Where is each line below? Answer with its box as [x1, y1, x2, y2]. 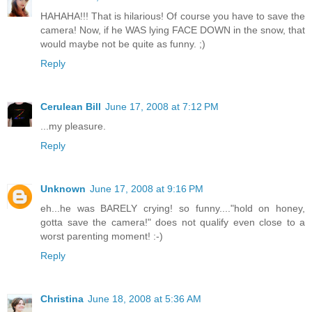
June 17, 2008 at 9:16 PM [90, 182, 203, 194]
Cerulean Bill [40, 101, 101, 112]
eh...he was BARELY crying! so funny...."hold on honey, [40, 202, 305, 214]
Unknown [40, 182, 86, 194]
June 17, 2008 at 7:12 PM [105, 101, 219, 112]
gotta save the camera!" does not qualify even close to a [40, 216, 305, 228]
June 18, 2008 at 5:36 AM [88, 292, 201, 304]
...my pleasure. [40, 120, 106, 132]
